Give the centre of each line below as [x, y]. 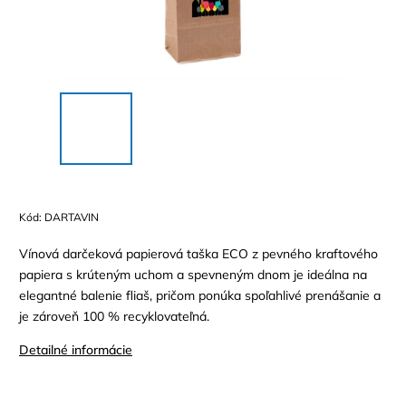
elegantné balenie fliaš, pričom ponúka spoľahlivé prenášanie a [200, 295]
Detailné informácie [76, 349]
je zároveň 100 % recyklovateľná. [114, 316]
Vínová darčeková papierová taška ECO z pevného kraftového [198, 253]
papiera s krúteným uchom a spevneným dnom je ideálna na [193, 274]
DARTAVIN [72, 217]
